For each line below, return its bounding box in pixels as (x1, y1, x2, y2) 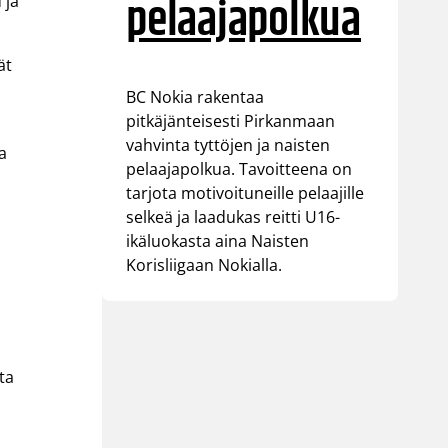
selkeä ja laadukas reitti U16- (126, 206, 341, 229)
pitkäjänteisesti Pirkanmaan (126, 110, 336, 133)
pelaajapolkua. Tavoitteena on (126, 158, 353, 181)
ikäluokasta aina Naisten (126, 230, 310, 253)
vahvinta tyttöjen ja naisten (126, 134, 331, 157)
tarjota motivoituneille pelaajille (126, 182, 365, 205)
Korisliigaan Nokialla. (126, 254, 283, 277)
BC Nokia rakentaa (126, 86, 265, 109)
